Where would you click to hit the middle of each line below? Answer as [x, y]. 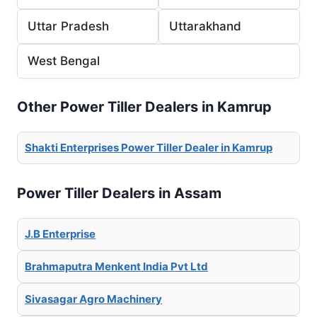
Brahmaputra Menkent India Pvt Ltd [116, 266]
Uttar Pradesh [68, 26]
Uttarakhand [205, 26]
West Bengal [64, 60]
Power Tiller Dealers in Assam [119, 193]
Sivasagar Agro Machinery [93, 299]
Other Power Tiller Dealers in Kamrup [144, 107]
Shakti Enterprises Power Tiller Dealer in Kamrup [149, 148]
